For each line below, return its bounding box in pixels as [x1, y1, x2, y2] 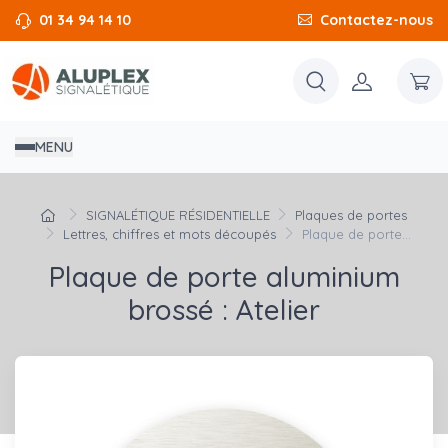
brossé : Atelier [128, 292, 320, 328]
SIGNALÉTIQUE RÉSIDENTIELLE [85, 207, 270, 224]
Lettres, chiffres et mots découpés [63, 226, 276, 243]
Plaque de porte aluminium [48, 259, 400, 295]
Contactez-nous [320, 11, 433, 29]
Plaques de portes [295, 207, 408, 224]
